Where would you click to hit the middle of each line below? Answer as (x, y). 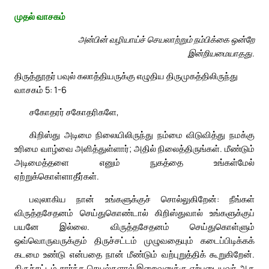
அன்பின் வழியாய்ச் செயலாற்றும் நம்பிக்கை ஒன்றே (166, 39)
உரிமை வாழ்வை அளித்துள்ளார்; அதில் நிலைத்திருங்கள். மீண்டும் (134, 149)
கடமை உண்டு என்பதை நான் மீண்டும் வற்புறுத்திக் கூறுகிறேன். (134, 254)
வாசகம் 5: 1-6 (41, 89)
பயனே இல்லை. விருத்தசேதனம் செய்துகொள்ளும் (134, 227)
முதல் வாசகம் (40, 17)
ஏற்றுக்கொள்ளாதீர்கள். (57, 176)
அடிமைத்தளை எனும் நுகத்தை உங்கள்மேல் (134, 162)
